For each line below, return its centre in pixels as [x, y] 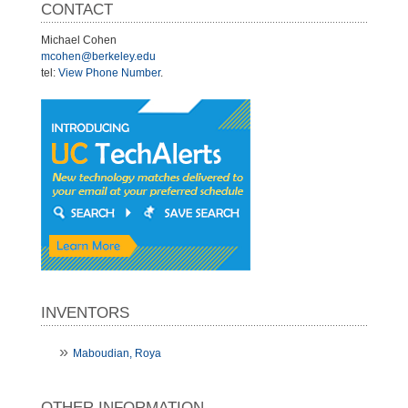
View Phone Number [109, 72]
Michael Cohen [79, 40]
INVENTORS [85, 312]
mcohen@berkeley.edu [98, 56]
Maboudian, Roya [117, 353]
